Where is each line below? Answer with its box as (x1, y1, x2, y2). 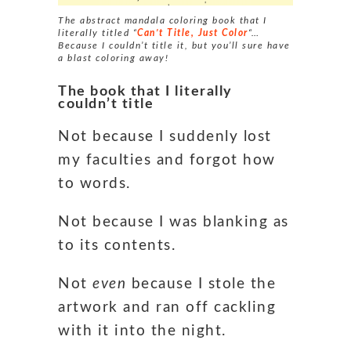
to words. (58, 175, 131, 191)
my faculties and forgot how (58, 152, 276, 168)
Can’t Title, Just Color (137, 27, 248, 38)
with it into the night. (58, 323, 226, 338)
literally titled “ (58, 27, 137, 38)
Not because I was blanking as (58, 214, 289, 230)
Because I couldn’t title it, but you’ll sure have (58, 40, 291, 50)
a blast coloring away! (58, 52, 168, 63)
